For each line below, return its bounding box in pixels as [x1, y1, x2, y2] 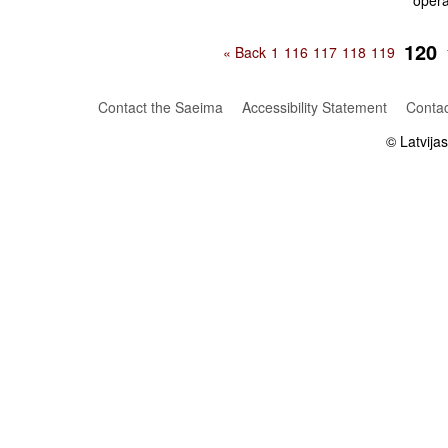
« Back [223, 42, 266, 62]
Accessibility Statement [241, 97, 387, 117]
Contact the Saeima [97, 97, 223, 117]
